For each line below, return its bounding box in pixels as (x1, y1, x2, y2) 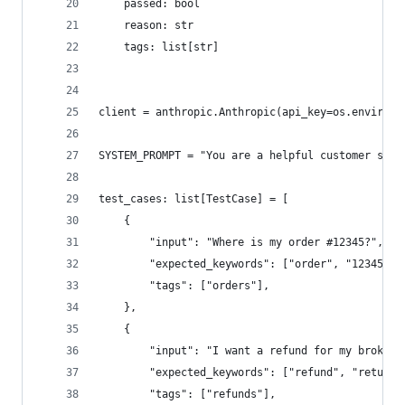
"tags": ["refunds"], (99, 388, 276, 400)
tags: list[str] (99, 41, 219, 53)
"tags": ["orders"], (99, 279, 269, 292)
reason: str (99, 19, 193, 32)
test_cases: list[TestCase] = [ (99, 193, 288, 205)
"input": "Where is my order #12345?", (99, 236, 383, 249)
